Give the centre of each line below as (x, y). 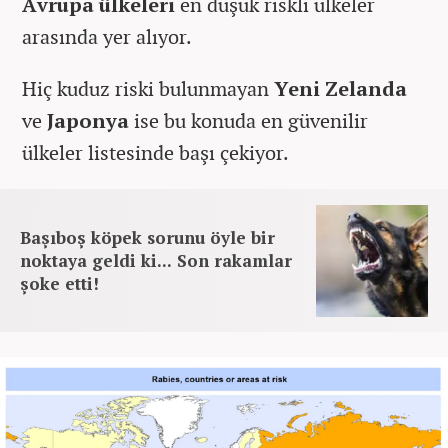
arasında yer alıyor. (107, 37)
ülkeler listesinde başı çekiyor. (155, 153)
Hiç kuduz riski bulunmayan (148, 89)
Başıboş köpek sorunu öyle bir (147, 238)
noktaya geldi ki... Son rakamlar (156, 261)
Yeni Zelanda (340, 89)
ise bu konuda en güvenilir (251, 121)
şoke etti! (59, 284)
